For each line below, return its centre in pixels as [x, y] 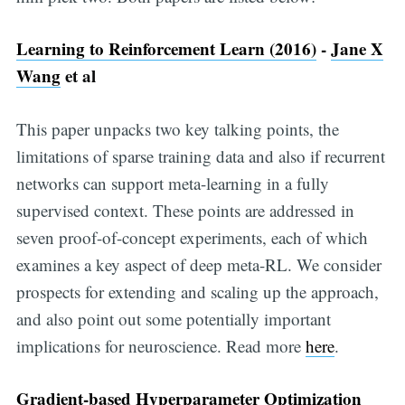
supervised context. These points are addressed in [185, 210]
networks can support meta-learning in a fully [172, 183]
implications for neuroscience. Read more [160, 345]
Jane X [357, 49]
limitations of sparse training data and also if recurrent [200, 155]
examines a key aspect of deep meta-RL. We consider [198, 264]
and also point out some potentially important [173, 318]
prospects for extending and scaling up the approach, [197, 291]
